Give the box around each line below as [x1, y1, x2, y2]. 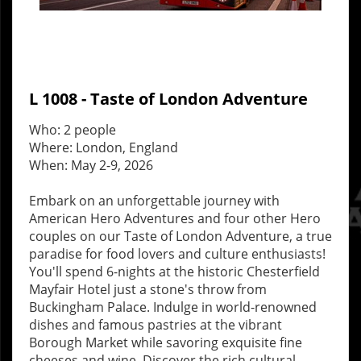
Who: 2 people [29, 121, 116, 139]
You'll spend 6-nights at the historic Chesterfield [29, 263, 320, 280]
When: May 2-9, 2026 [29, 156, 153, 174]
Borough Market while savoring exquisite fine [29, 334, 302, 351]
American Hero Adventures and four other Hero [29, 210, 321, 227]
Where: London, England [29, 139, 178, 156]
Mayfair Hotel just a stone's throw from [29, 280, 267, 298]
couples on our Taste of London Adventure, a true [29, 227, 332, 245]
